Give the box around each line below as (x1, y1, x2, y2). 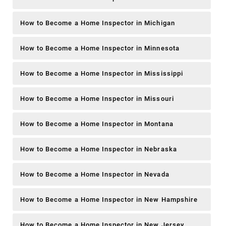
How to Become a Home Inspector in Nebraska (20, 145, 177, 153)
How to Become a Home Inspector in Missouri (20, 94, 174, 102)
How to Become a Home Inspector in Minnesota (20, 44, 180, 52)
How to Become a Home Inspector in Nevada (20, 170, 169, 178)
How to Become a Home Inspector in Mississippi (20, 69, 183, 77)
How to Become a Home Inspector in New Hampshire (20, 195, 198, 203)
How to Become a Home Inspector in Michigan (20, 19, 175, 27)
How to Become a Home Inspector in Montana (20, 120, 174, 128)
